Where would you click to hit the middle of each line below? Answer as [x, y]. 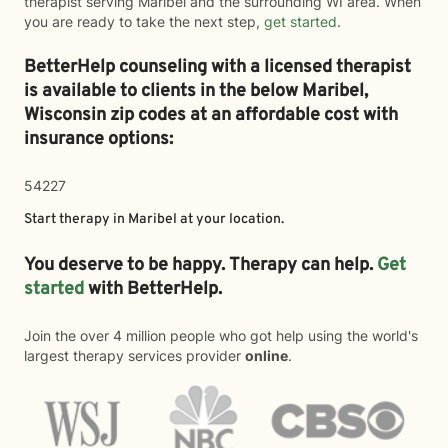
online [266, 355]
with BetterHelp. [157, 289]
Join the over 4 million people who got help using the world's [221, 335]
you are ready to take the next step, [144, 21]
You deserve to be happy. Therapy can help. [200, 265]
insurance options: [98, 139]
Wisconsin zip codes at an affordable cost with [211, 115]
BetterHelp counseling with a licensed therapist [217, 67]
